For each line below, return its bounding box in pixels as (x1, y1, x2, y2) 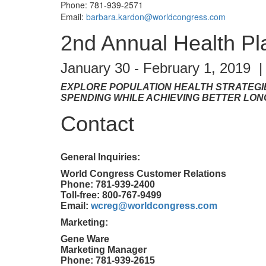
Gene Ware (61, 233, 109, 244)
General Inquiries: (61, 151, 140, 162)
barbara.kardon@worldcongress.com (86, 10, 226, 23)
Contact (61, 111, 134, 136)
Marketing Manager (61, 244, 147, 255)
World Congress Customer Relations (61, 168, 226, 179)
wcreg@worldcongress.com (91, 200, 217, 211)
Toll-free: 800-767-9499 (61, 189, 161, 200)
